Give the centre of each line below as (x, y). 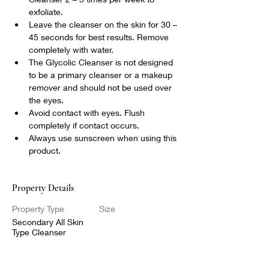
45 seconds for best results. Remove (100, 37)
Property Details (43, 188)
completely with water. (71, 50)
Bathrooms (120, 255)
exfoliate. (46, 12)
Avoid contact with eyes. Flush (88, 113)
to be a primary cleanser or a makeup (102, 75)
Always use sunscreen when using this (104, 138)
